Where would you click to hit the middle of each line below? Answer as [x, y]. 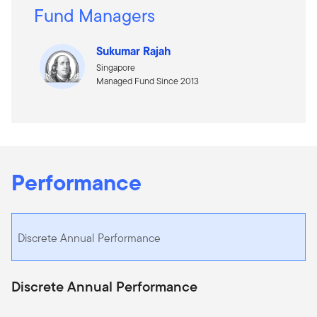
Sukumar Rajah [133, 51]
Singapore [116, 67]
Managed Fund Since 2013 [148, 81]
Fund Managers [94, 15]
